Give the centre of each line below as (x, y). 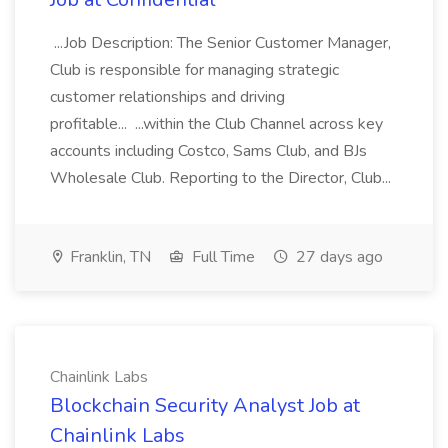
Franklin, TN (108, 257)
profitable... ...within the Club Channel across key (216, 124)
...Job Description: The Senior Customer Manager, (220, 43)
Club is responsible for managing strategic (194, 70)
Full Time (221, 257)
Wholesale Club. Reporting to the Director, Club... (222, 178)
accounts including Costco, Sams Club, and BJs (208, 151)
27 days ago (337, 257)
